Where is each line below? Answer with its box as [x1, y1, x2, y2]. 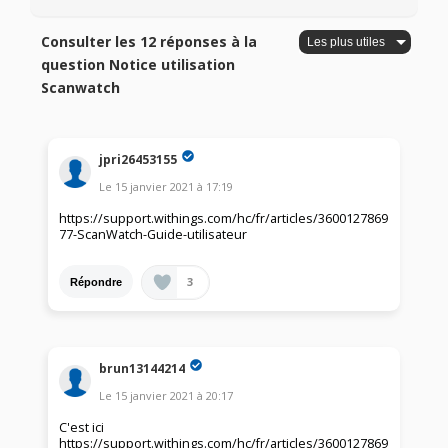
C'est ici [59, 419, 105, 437]
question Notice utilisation [41, 55, 236, 75]
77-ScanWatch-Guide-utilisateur [59, 226, 248, 244]
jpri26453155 [99, 150, 178, 168]
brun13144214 [99, 359, 186, 377]
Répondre [70, 275, 123, 288]
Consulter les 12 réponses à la [41, 32, 258, 52]
